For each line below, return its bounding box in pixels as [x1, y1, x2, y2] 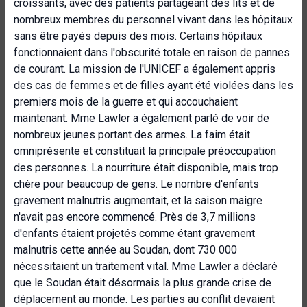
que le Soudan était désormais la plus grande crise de [14, 276, 271, 289]
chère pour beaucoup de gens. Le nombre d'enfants [14, 177, 259, 191]
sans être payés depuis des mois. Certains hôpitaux [14, 29, 262, 42]
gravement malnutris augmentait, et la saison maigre [14, 194, 262, 207]
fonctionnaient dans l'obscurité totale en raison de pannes [14, 46, 290, 59]
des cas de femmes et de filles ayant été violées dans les [14, 79, 293, 92]
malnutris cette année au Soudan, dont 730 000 [14, 243, 237, 256]
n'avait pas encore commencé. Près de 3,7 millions [14, 210, 256, 223]
